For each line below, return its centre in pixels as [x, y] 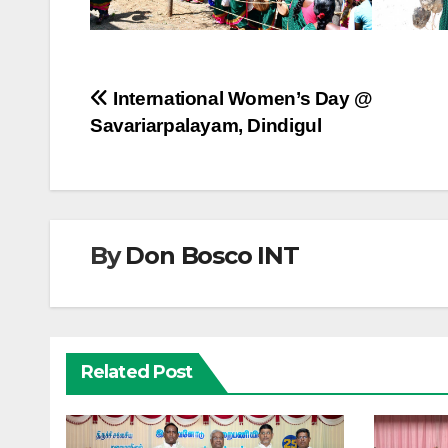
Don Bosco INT [212, 255]
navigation [170, 146]
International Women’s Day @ [240, 98]
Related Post [137, 371]
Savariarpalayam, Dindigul [206, 125]
